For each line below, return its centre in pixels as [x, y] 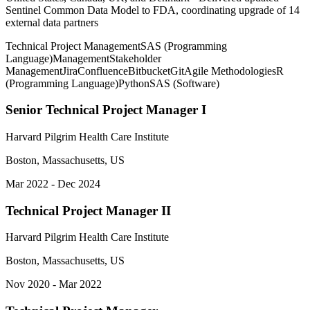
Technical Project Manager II [88, 210]
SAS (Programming [184, 46]
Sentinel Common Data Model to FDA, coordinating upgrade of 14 [153, 10]
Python [134, 83]
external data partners [52, 22]
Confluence [103, 71]
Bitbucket [149, 71]
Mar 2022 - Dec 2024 [53, 183]
